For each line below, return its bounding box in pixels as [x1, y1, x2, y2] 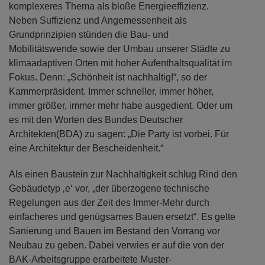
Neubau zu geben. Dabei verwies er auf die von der [9, 240, 224, 250]
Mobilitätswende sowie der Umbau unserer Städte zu [9, 43, 230, 54]
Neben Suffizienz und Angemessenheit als [9, 15, 187, 25]
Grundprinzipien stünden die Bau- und [9, 29, 169, 40]
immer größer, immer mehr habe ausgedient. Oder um [9, 100, 232, 111]
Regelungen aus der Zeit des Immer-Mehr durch [9, 197, 209, 208]
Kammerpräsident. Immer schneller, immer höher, [9, 86, 214, 96]
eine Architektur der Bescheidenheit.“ [9, 143, 163, 153]
